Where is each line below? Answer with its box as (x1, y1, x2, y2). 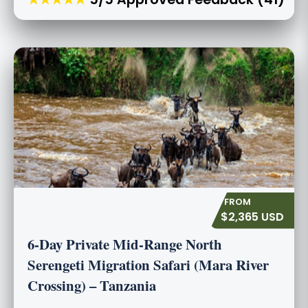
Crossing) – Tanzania (27, 274, 156, 296)
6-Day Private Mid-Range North (27, 233, 222, 254)
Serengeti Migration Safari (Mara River (27, 254, 269, 275)
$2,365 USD (221, 208, 284, 225)
